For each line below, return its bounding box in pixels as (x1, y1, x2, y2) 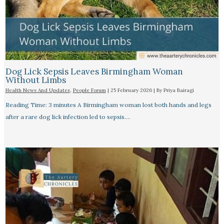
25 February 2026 (110, 86, 153, 93)
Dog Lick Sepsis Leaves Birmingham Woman (5, 65, 183, 77)
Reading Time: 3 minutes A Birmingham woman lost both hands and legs (5, 100, 211, 108)
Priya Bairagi (163, 86, 194, 93)
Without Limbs (5, 74, 66, 85)
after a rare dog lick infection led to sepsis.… (5, 112, 130, 120)
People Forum (72, 86, 106, 93)
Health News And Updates (5, 86, 70, 93)
